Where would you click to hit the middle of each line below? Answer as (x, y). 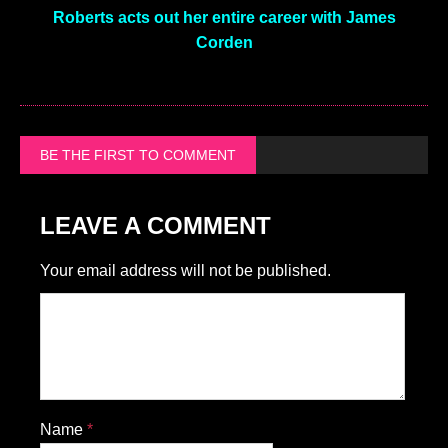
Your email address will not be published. (185, 270)
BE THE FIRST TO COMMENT (138, 154)
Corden (224, 42)
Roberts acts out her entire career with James (224, 17)
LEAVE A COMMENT (155, 225)
